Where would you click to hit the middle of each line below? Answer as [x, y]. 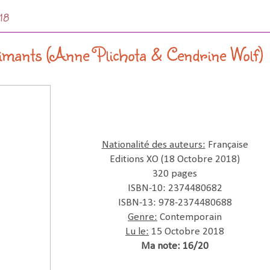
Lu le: [137, 231]
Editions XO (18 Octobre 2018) [175, 159]
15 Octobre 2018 [187, 231]
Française [227, 145]
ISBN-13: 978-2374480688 [175, 202]
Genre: [143, 217]
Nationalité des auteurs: [153, 145]
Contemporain [190, 217]
